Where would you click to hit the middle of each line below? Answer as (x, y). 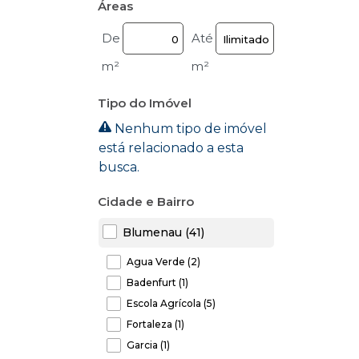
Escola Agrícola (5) (171, 303)
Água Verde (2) (163, 261)
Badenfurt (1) (157, 282)
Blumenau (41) (164, 233)
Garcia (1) (148, 345)
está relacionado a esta (171, 148)
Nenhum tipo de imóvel (189, 129)
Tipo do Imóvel (145, 103)
